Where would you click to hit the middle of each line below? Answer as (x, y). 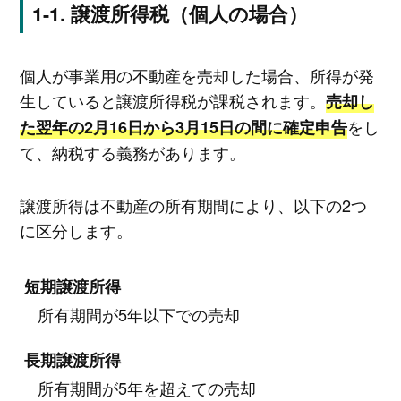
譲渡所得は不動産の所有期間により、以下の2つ (193, 205)
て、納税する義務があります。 (132, 152)
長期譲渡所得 (72, 359)
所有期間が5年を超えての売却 (146, 387)
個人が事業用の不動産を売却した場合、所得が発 (196, 75)
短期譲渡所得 (72, 286)
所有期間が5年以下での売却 (138, 314)
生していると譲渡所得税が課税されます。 (172, 100)
